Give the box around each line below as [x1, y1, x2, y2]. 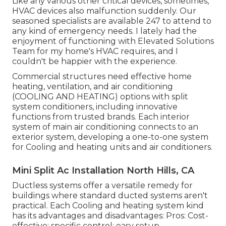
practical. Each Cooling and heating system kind [12, 200, 204, 210]
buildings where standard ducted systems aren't [12, 190, 208, 200]
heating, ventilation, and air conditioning [12, 81, 173, 91]
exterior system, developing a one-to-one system [12, 132, 208, 142]
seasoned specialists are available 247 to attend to [12, 16, 211, 26]
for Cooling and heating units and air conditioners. [12, 142, 212, 152]
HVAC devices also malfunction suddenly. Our [12, 6, 196, 16]
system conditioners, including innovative [12, 101, 178, 111]
